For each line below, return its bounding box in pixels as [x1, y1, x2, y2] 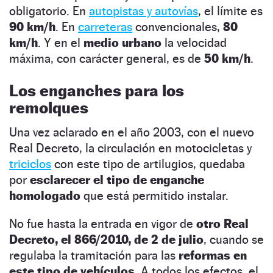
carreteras [78, 19, 132, 35]
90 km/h [9, 19, 55, 35]
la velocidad [161, 35, 227, 51]
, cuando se [204, 232, 264, 247]
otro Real [193, 216, 249, 232]
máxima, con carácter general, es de [9, 51, 204, 66]
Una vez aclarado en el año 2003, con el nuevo [9, 125, 254, 140]
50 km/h [204, 51, 250, 66]
